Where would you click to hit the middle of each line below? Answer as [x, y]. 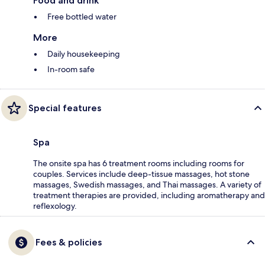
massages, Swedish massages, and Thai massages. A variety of [147, 184]
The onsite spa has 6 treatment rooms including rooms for [139, 163]
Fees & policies [69, 242]
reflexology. [55, 206]
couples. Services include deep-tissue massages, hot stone [141, 174]
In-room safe [71, 69]
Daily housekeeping [84, 54]
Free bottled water [82, 16]
